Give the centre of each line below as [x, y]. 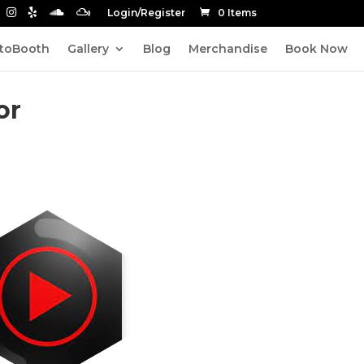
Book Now [316, 48]
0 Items [237, 13]
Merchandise [228, 48]
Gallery [88, 48]
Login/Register [146, 13]
